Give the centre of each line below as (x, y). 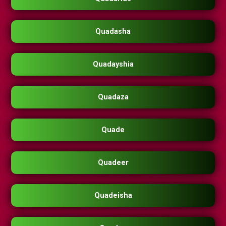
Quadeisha (113, 196)
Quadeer (113, 163)
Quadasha (113, 32)
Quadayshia (113, 65)
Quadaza (113, 97)
